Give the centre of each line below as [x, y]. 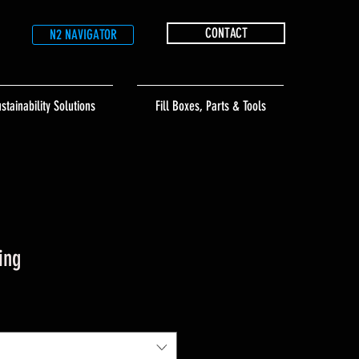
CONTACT [226, 33]
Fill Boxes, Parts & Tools [210, 106]
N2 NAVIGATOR [83, 34]
